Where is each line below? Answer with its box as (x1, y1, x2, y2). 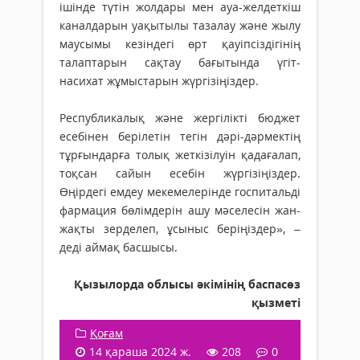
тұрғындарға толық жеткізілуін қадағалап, (59, 147, 301, 163)
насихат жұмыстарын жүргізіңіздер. (59, 73, 259, 89)
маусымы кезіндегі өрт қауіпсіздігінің (59, 36, 301, 52)
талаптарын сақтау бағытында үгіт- (59, 55, 301, 71)
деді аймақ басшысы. (59, 239, 178, 256)
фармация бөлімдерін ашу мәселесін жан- (59, 202, 301, 219)
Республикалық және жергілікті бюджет (59, 110, 301, 126)
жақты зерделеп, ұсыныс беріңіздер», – (59, 221, 301, 237)
